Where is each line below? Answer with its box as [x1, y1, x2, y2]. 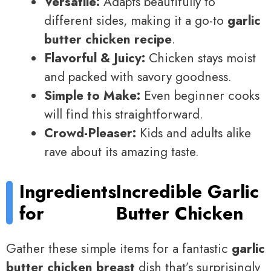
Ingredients [19, 178, 117, 204]
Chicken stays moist [145, 49, 256, 68]
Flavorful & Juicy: [44, 49, 145, 68]
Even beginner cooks [140, 87, 260, 105]
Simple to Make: [44, 87, 140, 105]
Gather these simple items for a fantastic [6, 240, 232, 258]
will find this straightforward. [44, 105, 203, 124]
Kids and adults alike [136, 124, 251, 143]
